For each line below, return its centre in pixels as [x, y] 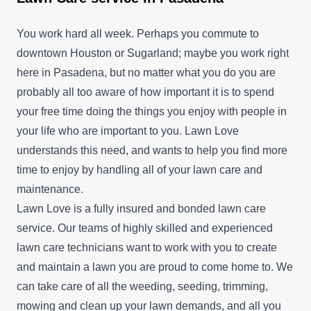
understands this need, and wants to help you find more [152, 150]
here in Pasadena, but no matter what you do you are [146, 72]
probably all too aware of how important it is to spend [145, 92]
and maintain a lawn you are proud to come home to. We [155, 267]
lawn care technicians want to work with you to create [147, 247]
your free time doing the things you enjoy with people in [152, 111]
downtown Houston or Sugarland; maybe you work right [153, 53]
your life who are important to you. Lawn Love [128, 131]
